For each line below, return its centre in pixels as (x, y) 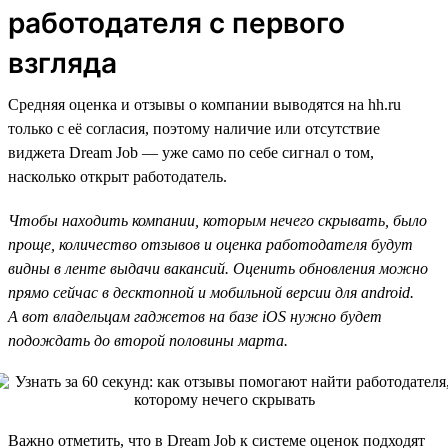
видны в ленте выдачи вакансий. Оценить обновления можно (218, 268)
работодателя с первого (176, 22)
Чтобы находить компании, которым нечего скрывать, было (217, 220)
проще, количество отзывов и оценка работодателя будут (210, 244)
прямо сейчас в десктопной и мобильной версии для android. (211, 292)
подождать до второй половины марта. (148, 340)
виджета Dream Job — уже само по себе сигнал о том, (191, 152)
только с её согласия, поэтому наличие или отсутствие (194, 128)
